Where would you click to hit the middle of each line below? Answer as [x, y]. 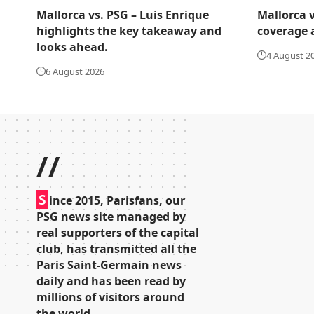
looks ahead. [72, 47]
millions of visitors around [110, 297]
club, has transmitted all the [116, 248]
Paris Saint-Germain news [109, 265]
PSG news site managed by [111, 216]
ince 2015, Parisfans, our [117, 200]
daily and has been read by [111, 281]
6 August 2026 [75, 71]
